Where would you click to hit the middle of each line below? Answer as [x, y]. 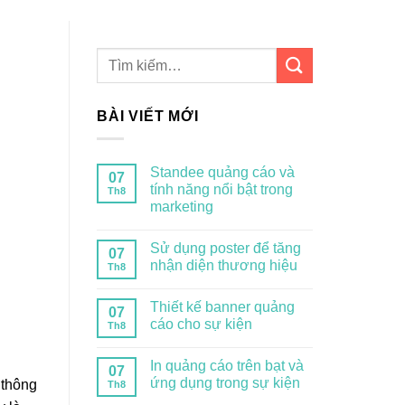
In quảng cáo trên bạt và [227, 365]
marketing [182, 206]
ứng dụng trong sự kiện [225, 382]
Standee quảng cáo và [222, 172]
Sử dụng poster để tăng [226, 248]
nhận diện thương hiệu [224, 265]
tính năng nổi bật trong [221, 189]
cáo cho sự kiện [201, 324]
